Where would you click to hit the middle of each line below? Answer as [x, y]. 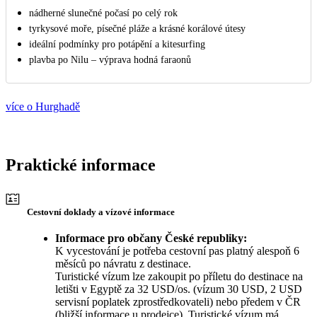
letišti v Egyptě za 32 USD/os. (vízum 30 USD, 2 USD [179, 289]
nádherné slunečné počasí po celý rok [103, 13]
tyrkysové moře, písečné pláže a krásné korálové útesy [137, 28]
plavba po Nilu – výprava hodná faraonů [110, 59]
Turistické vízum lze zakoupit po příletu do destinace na [179, 277]
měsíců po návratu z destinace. [123, 264]
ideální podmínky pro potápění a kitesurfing [117, 44]
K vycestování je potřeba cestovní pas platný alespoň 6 [177, 251]
